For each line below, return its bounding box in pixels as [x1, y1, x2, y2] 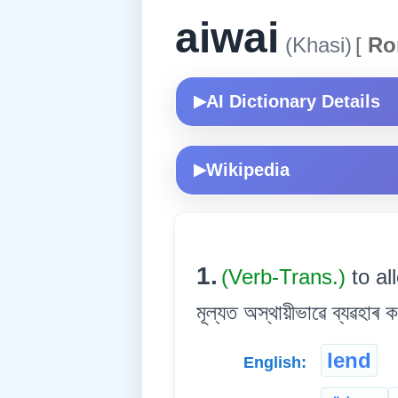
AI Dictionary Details [206, 91, 380, 111]
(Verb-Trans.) [221, 264, 352, 289]
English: [243, 353, 306, 371]
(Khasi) [279, 32, 352, 57]
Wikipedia [206, 159, 290, 179]
